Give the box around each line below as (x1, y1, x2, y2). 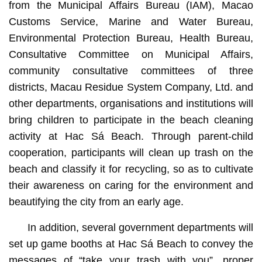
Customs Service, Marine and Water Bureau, (8, 15, 254, 27)
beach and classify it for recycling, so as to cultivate (8, 163, 254, 175)
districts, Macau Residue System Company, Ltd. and (8, 81, 254, 93)
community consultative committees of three (8, 64, 254, 77)
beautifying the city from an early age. (8, 195, 184, 208)
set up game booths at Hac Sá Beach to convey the (8, 237, 254, 250)
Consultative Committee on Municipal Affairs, (8, 48, 254, 60)
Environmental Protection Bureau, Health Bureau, (8, 32, 254, 44)
